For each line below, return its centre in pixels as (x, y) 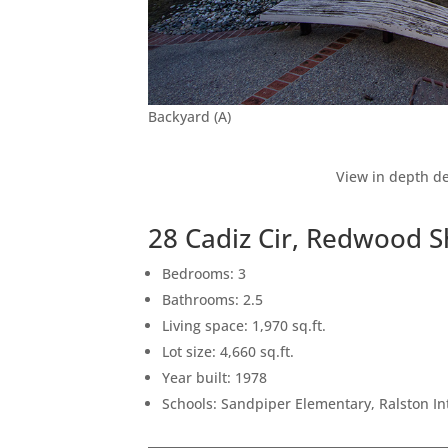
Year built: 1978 (215, 377)
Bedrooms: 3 (204, 273)
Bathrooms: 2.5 (213, 299)
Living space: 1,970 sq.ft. (244, 325)
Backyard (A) (190, 116)
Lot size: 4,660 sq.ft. (228, 351)
